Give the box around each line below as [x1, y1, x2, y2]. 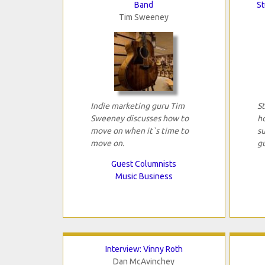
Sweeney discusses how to [90, 114, 189, 124]
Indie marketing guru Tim [90, 101, 185, 111]
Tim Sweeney [119, 12, 169, 22]
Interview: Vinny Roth [105, 244, 183, 254]
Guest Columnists [111, 159, 177, 169]
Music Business [115, 172, 173, 182]
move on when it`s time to [90, 126, 189, 136]
